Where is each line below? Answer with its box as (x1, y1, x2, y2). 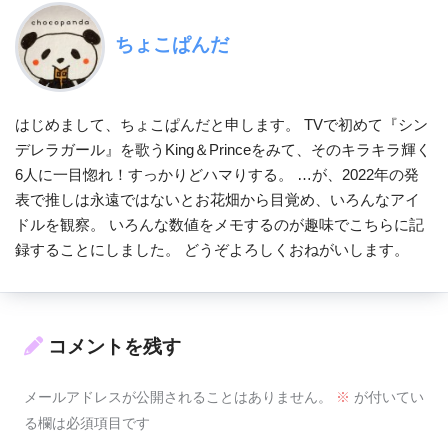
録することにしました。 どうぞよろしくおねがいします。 (15, 241, 409, 259)
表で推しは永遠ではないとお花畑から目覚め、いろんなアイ (15, 191, 420, 209)
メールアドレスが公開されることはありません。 (24, 388, 332, 405)
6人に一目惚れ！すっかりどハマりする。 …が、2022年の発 (15, 166, 419, 184)
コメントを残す (48, 336, 181, 358)
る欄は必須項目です (24, 414, 150, 431)
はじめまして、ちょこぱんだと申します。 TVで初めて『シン (15, 116, 428, 134)
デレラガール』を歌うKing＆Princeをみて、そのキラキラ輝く (15, 141, 431, 159)
